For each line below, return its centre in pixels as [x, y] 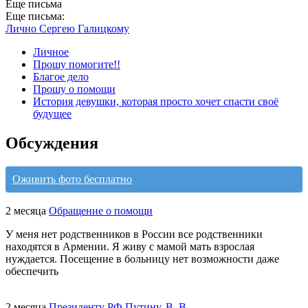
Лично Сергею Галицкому [67, 28]
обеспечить [32, 271]
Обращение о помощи [101, 210]
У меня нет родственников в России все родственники [134, 234]
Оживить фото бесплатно [72, 179]
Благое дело [61, 76]
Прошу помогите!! [77, 64]
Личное [51, 52]
